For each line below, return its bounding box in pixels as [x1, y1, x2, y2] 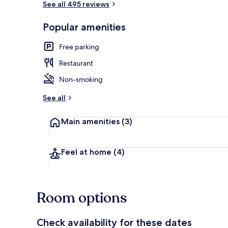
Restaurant [59, 58, 93, 68]
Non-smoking [59, 74, 103, 84]
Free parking [59, 42, 99, 51]
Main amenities [61, 116, 122, 126]
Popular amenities [43, 20, 126, 33]
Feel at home [61, 147, 113, 157]
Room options [37, 188, 127, 208]
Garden [188, 27, 211, 37]
